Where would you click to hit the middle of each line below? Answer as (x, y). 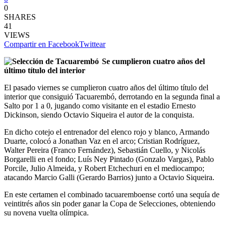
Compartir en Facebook (42, 44)
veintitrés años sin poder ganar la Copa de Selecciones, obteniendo (110, 203)
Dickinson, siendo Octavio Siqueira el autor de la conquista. (99, 115)
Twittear (92, 44)
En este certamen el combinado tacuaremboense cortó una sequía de (112, 194)
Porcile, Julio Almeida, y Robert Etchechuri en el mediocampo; (104, 168)
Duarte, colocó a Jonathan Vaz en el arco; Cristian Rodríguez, (102, 141)
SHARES (20, 17)
